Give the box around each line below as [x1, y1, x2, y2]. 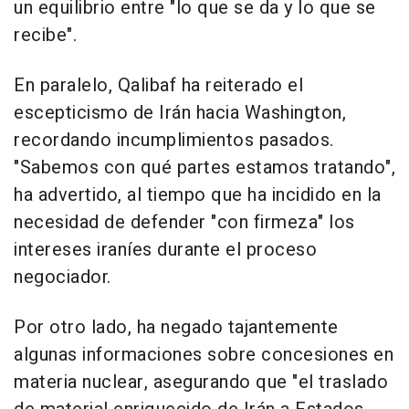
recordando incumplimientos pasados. [14, 127, 334, 154]
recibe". [14, 22, 77, 49]
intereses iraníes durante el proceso [14, 236, 317, 264]
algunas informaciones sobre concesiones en [14, 341, 393, 369]
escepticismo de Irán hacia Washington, [14, 100, 346, 127]
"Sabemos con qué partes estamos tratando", [14, 154, 395, 182]
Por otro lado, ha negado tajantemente [14, 314, 339, 341]
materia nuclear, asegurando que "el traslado [14, 369, 388, 396]
